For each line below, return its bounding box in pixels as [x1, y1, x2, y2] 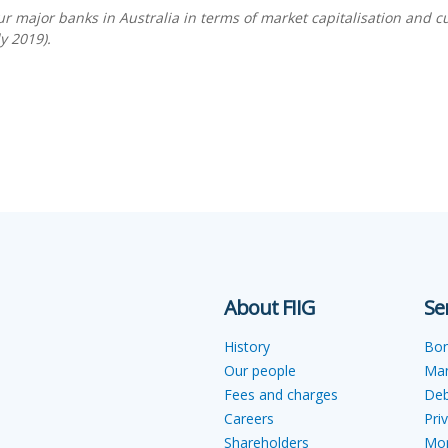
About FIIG [224, 294, 315, 321]
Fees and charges [224, 385, 338, 404]
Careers [224, 409, 274, 428]
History [224, 337, 270, 356]
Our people [224, 361, 296, 380]
